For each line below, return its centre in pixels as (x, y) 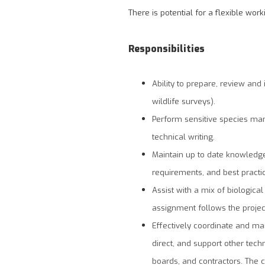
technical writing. (183, 137)
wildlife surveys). (184, 101)
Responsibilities (167, 48)
